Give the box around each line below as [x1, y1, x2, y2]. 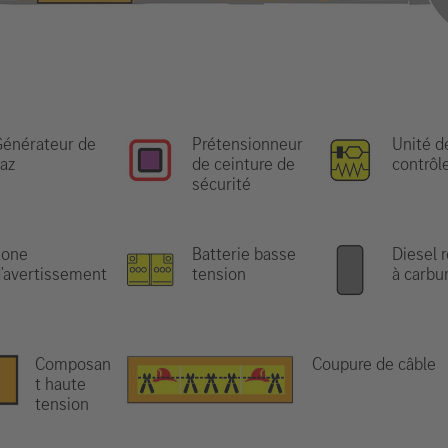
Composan [34, 352, 111, 376]
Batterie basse [192, 242, 296, 266]
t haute [34, 372, 86, 396]
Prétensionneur [192, 132, 303, 156]
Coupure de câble [311, 352, 436, 376]
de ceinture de [192, 152, 295, 176]
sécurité [192, 172, 251, 196]
